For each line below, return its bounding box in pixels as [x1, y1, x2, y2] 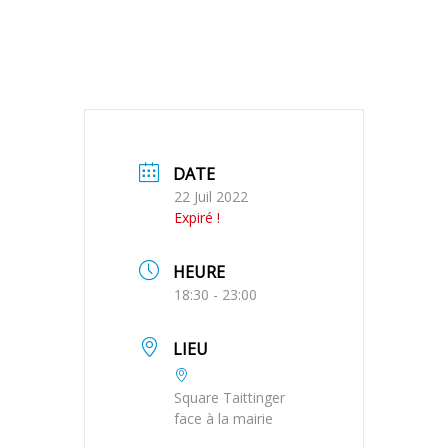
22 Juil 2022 [174, 186, 248, 206]
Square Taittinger [174, 387, 285, 407]
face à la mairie [174, 408, 273, 428]
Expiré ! [174, 207, 220, 227]
